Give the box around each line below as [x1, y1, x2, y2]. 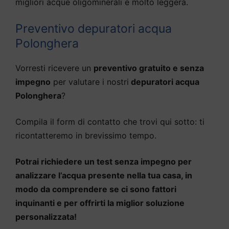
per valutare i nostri [51, 76, 129, 87]
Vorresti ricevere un [15, 62, 94, 73]
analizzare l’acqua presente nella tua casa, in [15, 170, 192, 180]
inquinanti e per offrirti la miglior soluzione [15, 197, 185, 208]
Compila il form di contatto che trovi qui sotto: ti [15, 116, 204, 127]
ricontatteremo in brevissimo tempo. [15, 130, 156, 141]
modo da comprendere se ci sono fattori [15, 184, 176, 194]
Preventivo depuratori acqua [15, 21, 172, 36]
